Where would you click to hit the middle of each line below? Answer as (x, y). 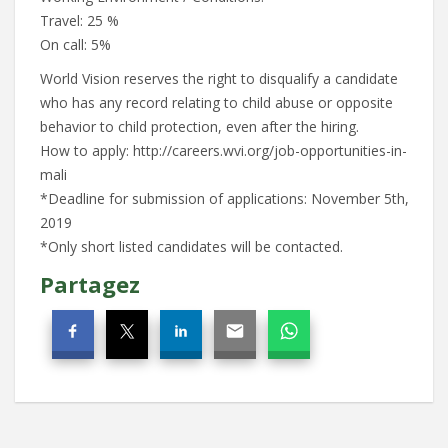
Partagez (90, 284)
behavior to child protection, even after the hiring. (199, 126)
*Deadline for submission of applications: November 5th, (224, 198)
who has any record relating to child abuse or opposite (216, 102)
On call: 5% (75, 44)
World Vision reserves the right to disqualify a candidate (219, 78)
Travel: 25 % (79, 20)
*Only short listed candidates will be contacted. (191, 246)
